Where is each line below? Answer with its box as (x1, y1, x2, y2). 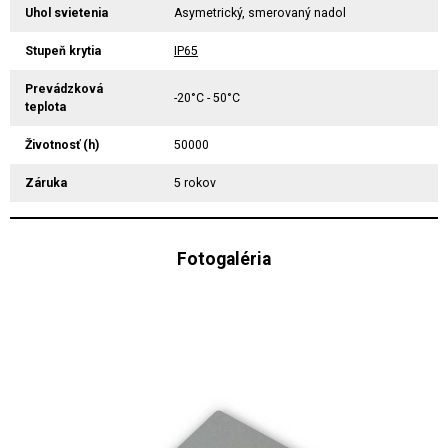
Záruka (25, 175, 67, 190)
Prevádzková (25, 81, 103, 96)
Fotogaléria (177, 248, 271, 269)
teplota (25, 99, 66, 114)
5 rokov (174, 175, 216, 190)
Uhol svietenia (25, 5, 108, 20)
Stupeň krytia (25, 43, 101, 58)
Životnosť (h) (25, 137, 99, 152)
